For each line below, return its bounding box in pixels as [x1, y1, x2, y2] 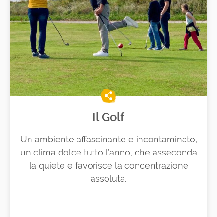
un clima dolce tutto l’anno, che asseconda [20, 147, 197, 158]
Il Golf [93, 110, 124, 124]
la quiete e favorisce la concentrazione [29, 160, 188, 171]
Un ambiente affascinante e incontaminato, [20, 134, 197, 145]
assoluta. [91, 173, 126, 184]
